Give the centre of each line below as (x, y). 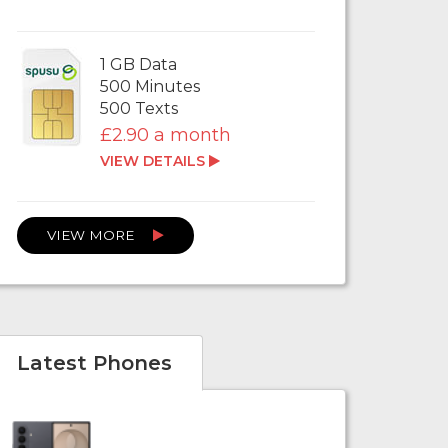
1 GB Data (139, 65)
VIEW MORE (92, 235)
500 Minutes (150, 87)
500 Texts (139, 109)
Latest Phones (94, 363)
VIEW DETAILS (155, 161)
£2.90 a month (166, 135)
